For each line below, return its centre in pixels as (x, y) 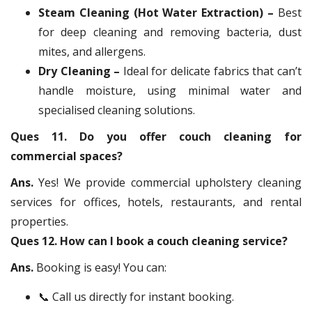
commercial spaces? (67, 156)
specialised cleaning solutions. (117, 110)
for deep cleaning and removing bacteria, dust (170, 32)
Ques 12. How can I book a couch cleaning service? (149, 241)
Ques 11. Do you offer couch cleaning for (156, 136)
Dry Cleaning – (79, 71)
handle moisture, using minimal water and (170, 90)
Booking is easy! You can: (101, 267)
